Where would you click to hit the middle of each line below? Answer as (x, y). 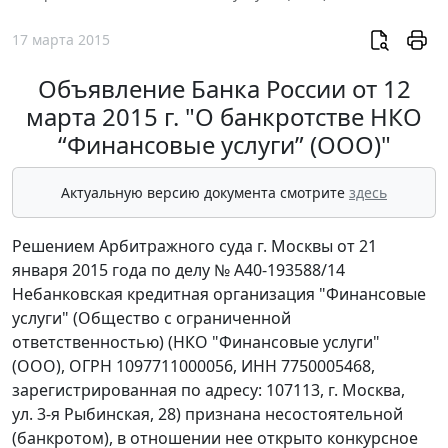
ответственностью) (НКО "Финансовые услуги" (196, 342)
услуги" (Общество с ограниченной (151, 318)
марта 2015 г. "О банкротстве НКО (224, 117)
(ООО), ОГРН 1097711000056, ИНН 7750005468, (193, 366)
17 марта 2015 (61, 39)
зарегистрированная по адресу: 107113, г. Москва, (208, 390)
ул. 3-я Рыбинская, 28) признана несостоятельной (207, 414)
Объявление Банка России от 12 (224, 89)
